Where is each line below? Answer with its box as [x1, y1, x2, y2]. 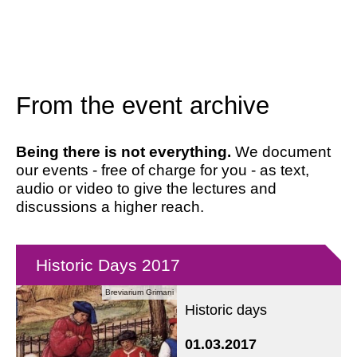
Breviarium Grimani [104, 288, 174, 296]
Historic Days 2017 [36, 256, 180, 274]
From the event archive [16, 92, 269, 120]
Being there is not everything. [16, 143, 231, 160]
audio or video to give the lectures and [16, 180, 277, 197]
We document [231, 143, 331, 160]
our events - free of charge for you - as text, [16, 162, 309, 178]
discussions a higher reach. [16, 198, 204, 215]
